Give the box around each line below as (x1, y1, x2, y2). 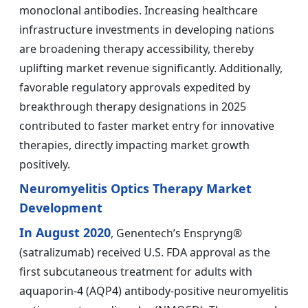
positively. (19, 157, 70, 173)
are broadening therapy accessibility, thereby (19, 41, 254, 57)
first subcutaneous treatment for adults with (19, 264, 252, 280)
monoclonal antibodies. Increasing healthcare (19, 3, 258, 19)
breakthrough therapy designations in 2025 (19, 99, 246, 115)
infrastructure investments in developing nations (19, 22, 274, 38)
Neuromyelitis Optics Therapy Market (19, 180, 252, 197)
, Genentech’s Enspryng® (111, 225, 242, 241)
